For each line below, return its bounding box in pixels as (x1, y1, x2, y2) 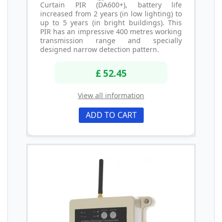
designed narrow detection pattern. (40, 44, 159, 54)
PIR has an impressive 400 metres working (40, 26, 182, 36)
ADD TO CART (85, 110, 137, 121)
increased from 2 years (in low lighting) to (40, 8, 182, 18)
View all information (78, 91, 144, 101)
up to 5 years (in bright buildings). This (40, 17, 182, 27)
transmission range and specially (40, 35, 182, 45)
